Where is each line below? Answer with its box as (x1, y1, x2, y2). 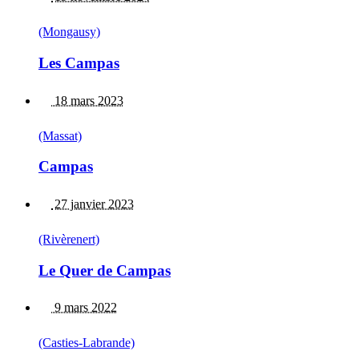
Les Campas (38, 54, 119, 71)
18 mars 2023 (51, 93, 123, 107)
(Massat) (38, 128, 82, 143)
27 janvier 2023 (51, 196, 134, 211)
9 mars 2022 (51, 301, 117, 315)
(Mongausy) (38, 25, 100, 39)
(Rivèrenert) (38, 232, 99, 246)
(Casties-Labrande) (38, 336, 135, 350)
